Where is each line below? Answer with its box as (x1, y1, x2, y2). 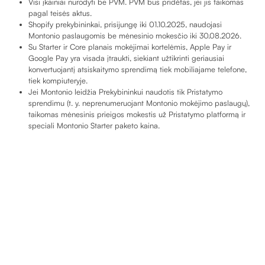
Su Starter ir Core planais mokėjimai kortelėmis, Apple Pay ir (28, 42, 231, 52)
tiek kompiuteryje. (28, 76, 88, 86)
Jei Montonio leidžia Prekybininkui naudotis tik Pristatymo (28, 87, 222, 97)
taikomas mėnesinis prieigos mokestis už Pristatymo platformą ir (28, 109, 245, 119)
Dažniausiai (19, 206, 147, 240)
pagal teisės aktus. (28, 8, 92, 18)
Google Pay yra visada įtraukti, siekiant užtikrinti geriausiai (28, 53, 224, 63)
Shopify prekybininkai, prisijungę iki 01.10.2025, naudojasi (28, 20, 222, 30)
